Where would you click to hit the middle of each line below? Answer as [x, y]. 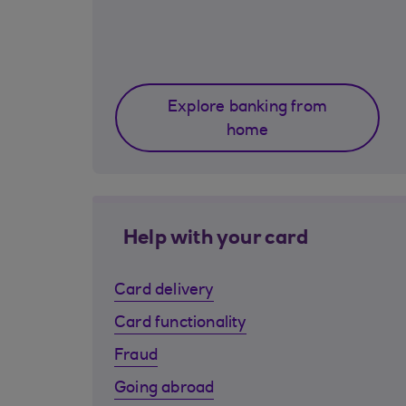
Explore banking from [247, 108]
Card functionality [180, 324]
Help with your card [216, 239]
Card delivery [164, 291]
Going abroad [164, 389]
